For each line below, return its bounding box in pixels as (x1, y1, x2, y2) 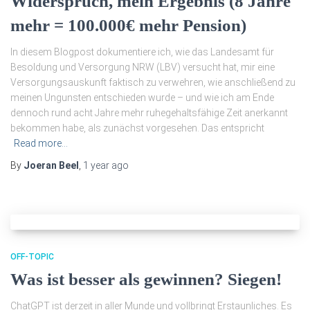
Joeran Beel (24, 160, 79, 171)
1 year (83, 160, 109, 171)
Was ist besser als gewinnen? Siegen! (10, 270, 282, 289)
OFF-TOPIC (10, 252, 54, 262)
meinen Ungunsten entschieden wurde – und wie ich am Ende (10, 92, 274, 103)
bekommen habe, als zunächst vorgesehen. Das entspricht (10, 122, 264, 134)
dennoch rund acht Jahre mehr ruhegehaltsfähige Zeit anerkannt (10, 107, 288, 118)
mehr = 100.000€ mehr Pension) (10, 16, 246, 35)
